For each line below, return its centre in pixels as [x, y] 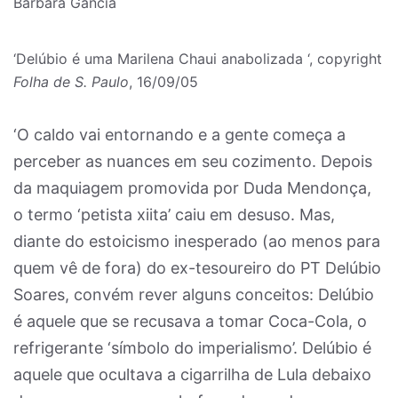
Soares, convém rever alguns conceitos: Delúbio [194, 295]
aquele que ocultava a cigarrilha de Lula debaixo [192, 374]
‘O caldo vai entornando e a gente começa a [179, 135]
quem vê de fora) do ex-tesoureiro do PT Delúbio [197, 268]
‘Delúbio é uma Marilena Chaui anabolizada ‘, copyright [198, 59]
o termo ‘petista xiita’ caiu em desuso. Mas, [174, 215]
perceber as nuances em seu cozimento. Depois [193, 161]
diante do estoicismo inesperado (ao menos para [197, 241]
